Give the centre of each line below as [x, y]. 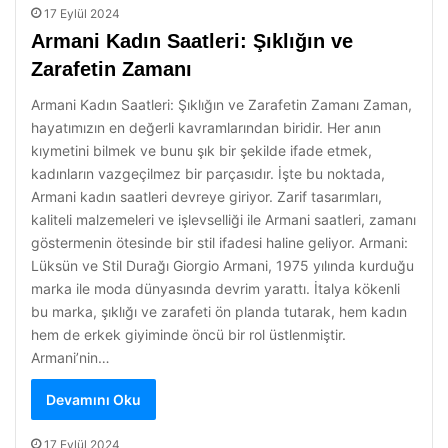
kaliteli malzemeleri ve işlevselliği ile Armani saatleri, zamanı [223, 219]
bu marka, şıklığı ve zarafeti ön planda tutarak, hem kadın [219, 311]
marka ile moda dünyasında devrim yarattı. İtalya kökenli [215, 288]
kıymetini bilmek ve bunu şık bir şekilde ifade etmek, [201, 150]
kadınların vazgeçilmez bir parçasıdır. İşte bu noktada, [208, 173]
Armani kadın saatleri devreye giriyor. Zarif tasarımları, [206, 196]
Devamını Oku [93, 399]
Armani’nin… [70, 357]
